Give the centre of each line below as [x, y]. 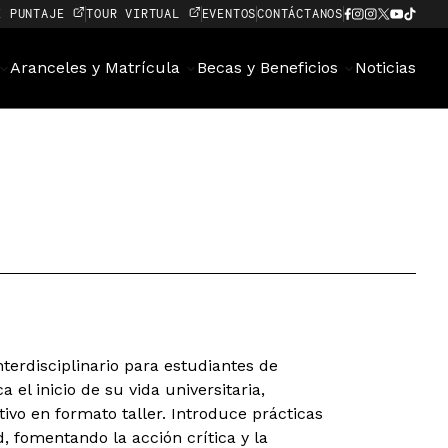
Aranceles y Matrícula [97, 67]
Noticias [385, 67]
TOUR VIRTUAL [137, 13]
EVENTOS [229, 13]
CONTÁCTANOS [300, 13]
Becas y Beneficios [270, 67]
